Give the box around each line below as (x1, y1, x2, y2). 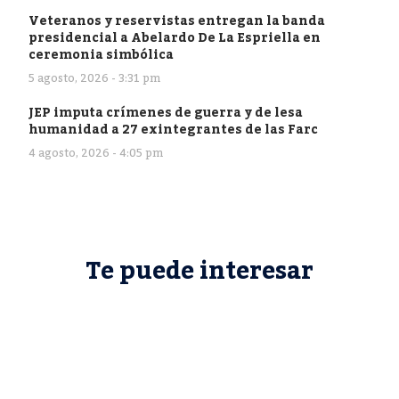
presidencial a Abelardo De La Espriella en (28, 25, 321, 51)
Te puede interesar (85, 246, 313, 296)
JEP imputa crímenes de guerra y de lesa (28, 100, 303, 126)
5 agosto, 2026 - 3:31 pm (28, 67, 160, 90)
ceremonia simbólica (28, 42, 174, 68)
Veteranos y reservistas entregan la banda (28, 8, 325, 34)
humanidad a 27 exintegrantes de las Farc (28, 117, 318, 142)
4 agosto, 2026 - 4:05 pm (28, 142, 163, 165)
